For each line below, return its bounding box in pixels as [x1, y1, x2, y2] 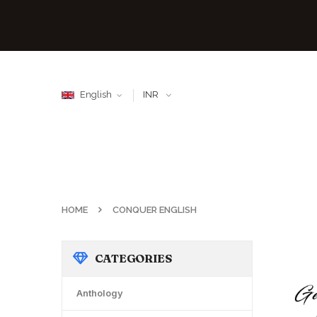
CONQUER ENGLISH [113, 204, 197, 215]
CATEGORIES [94, 251, 172, 265]
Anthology [76, 287, 123, 299]
